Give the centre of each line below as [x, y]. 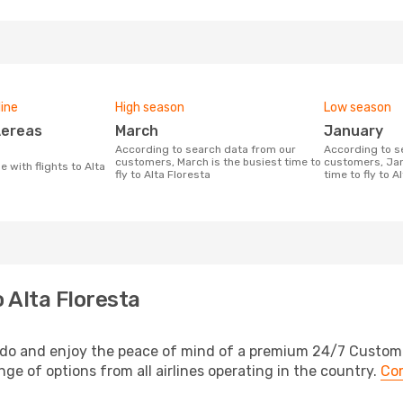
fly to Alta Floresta [163, 175]
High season [150, 107]
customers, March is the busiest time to [218, 162]
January [358, 131]
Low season [358, 107]
